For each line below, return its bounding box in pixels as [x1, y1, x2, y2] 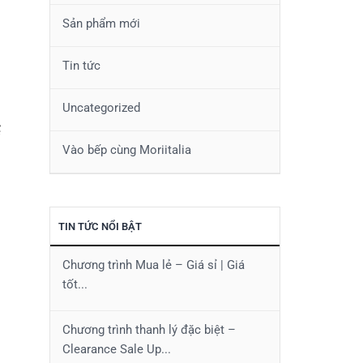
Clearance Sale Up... [62, 342, 171, 357]
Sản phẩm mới [62, 16, 140, 31]
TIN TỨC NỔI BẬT [58, 220, 142, 233]
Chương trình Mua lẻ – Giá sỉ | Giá [62, 258, 245, 272]
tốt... [62, 277, 88, 292]
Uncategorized [62, 100, 140, 115]
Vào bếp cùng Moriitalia [62, 143, 191, 157]
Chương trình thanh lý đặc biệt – [62, 322, 236, 337]
